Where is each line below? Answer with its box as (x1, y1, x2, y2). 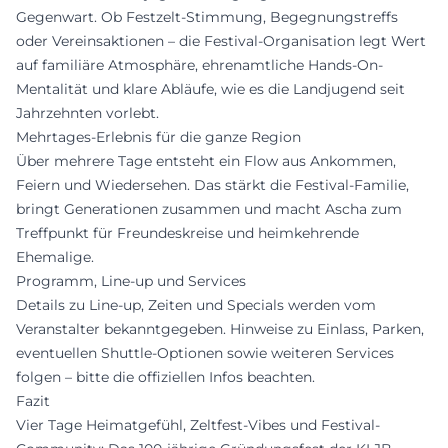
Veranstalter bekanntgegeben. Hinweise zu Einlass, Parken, (16, 320, 424, 338)
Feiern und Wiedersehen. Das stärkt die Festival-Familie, (16, 176, 409, 194)
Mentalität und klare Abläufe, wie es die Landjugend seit (16, 80, 405, 98)
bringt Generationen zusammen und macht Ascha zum (16, 200, 402, 218)
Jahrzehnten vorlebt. (16, 104, 159, 122)
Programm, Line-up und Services (16, 272, 246, 290)
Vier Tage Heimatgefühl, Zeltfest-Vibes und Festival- (16, 416, 380, 434)
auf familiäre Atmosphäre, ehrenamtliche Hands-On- (16, 56, 383, 74)
